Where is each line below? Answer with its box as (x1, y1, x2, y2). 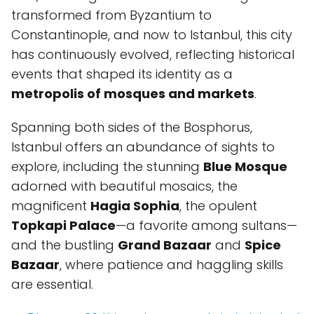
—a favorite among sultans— (116, 217, 297, 234)
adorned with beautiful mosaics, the (11, 177, 238, 195)
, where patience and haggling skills (60, 256, 283, 273)
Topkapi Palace (11, 217, 116, 234)
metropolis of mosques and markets (11, 85, 254, 102)
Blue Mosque (203, 158, 287, 175)
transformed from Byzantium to (11, 6, 212, 24)
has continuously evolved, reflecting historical (11, 46, 294, 63)
